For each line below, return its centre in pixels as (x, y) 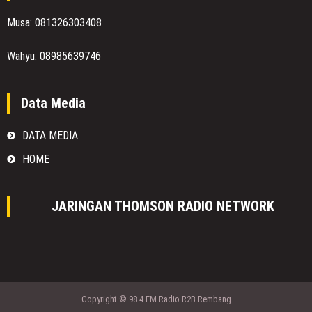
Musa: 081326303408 (54, 22)
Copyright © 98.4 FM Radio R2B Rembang (156, 299)
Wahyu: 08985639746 (54, 56)
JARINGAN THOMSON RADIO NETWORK (163, 206)
